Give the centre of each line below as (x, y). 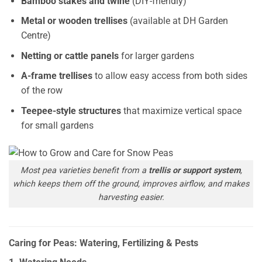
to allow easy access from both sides (170, 76)
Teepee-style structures (71, 111)
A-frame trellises (56, 76)
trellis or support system (193, 170)
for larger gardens (156, 56)
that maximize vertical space (181, 111)
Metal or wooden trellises (74, 21)
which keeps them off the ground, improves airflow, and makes (131, 184)
